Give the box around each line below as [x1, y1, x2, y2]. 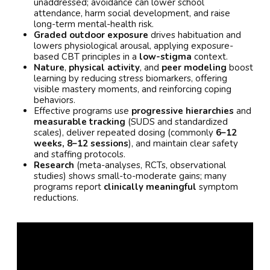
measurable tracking [34, 115, 125, 128]
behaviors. [34, 93, 75, 106]
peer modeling [162, 61, 227, 74]
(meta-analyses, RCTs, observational [74, 159, 226, 171]
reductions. [34, 191, 78, 204]
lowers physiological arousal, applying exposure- [34, 39, 233, 52]
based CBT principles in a [34, 50, 139, 63]
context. [192, 50, 228, 63]
